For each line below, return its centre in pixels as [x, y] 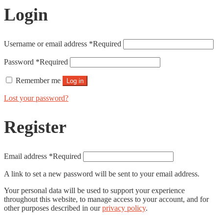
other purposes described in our [53, 208]
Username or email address [46, 44]
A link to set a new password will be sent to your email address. [102, 174]
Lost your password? [36, 98]
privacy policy [124, 208]
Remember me [38, 81]
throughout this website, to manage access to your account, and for [106, 199]
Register [35, 127]
